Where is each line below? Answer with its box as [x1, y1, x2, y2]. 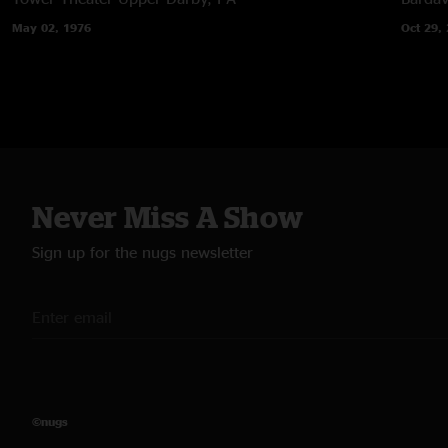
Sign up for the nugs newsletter [32, 242, 253, 261]
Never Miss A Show [32, 199, 304, 234]
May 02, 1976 [12, 20, 91, 34]
